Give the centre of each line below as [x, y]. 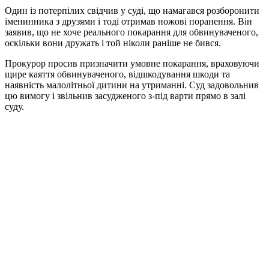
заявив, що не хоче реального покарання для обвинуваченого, [131, 32]
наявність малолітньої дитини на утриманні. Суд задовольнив [132, 85]
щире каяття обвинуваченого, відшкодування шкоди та [117, 74]
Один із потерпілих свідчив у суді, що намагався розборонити [132, 11]
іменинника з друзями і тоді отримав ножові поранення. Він [128, 22]
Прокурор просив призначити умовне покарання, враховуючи [132, 64]
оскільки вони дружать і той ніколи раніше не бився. [113, 43]
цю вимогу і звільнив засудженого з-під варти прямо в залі [125, 96]
